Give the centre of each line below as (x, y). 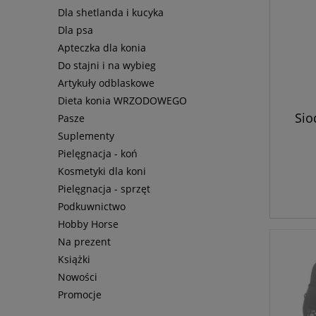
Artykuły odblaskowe (106, 83)
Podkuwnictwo (92, 207)
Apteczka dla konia (102, 48)
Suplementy (86, 136)
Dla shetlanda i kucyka (111, 13)
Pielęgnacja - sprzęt (104, 189)
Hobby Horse (88, 224)
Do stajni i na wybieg (107, 66)
